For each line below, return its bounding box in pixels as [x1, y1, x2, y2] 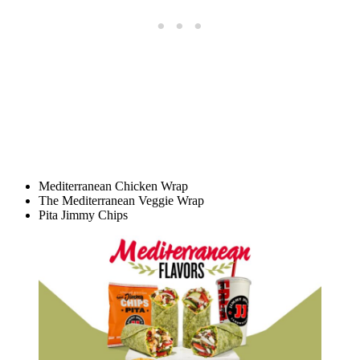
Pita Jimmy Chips [39, 208, 131, 223]
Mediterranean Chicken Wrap [39, 179, 188, 194]
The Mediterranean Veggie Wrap [39, 194, 204, 208]
